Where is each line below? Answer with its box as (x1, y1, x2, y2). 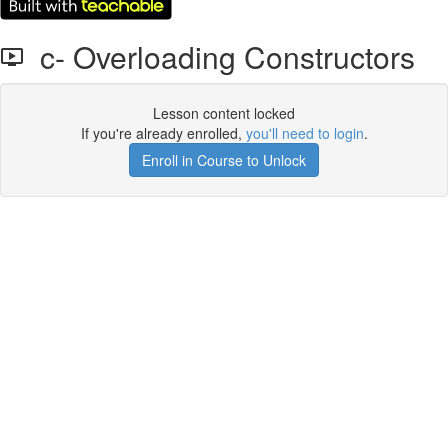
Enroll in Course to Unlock (142, 150, 306, 170)
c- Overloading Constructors (24, 35, 415, 78)
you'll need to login (245, 123, 364, 143)
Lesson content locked (153, 103, 295, 123)
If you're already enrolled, (80, 123, 246, 143)
